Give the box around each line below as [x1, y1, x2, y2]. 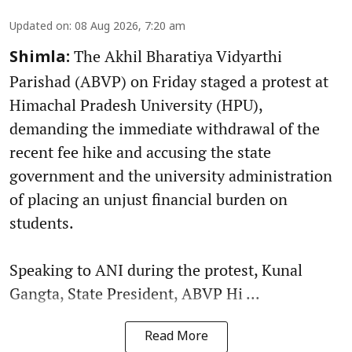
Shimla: [9, 49, 70, 68]
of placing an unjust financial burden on [9, 189, 288, 210]
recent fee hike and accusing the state [9, 141, 271, 163]
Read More [144, 329, 208, 345]
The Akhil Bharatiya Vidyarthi [70, 46, 282, 67]
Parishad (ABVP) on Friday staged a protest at [9, 71, 328, 92]
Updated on [9, 20, 69, 34]
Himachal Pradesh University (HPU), [9, 94, 262, 115]
